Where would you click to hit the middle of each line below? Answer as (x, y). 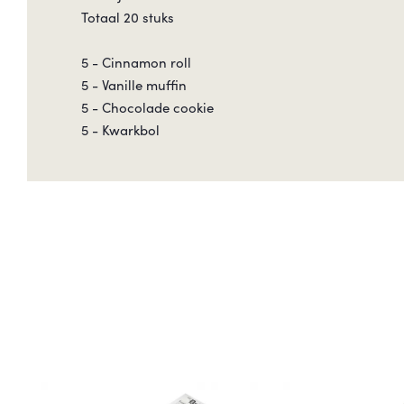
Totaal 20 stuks (128, 17)
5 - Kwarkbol (120, 129)
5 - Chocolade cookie (147, 107)
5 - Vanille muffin (134, 84)
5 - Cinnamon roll (136, 62)
